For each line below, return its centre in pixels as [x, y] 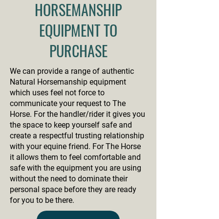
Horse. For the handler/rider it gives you [77, 114]
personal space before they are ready [73, 189]
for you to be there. [42, 200]
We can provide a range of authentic [72, 71]
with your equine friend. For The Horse [75, 146]
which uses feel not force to [57, 93]
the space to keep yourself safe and [71, 125]
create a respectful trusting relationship [77, 136]
